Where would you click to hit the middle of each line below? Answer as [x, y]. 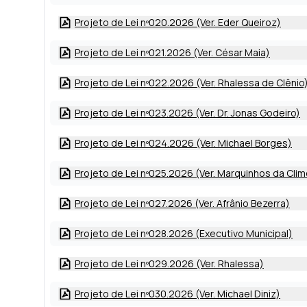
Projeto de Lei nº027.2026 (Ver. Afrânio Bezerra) [182, 203]
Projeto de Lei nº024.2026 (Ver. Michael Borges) [183, 143]
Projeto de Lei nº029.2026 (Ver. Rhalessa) [169, 263]
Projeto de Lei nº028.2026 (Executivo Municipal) [184, 233]
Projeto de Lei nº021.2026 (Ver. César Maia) [172, 52]
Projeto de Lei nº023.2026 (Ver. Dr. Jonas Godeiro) [187, 113]
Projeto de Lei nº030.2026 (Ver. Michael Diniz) [177, 294]
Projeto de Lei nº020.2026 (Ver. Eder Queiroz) [178, 22]
